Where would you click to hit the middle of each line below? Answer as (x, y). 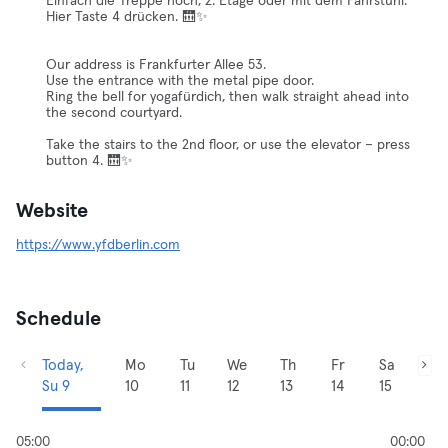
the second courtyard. (114, 113)
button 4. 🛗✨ (89, 161)
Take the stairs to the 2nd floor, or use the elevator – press (228, 145)
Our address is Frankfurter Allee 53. (156, 65)
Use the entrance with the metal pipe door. (180, 81)
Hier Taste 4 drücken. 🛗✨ (127, 17)
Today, (63, 365)
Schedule (58, 319)
